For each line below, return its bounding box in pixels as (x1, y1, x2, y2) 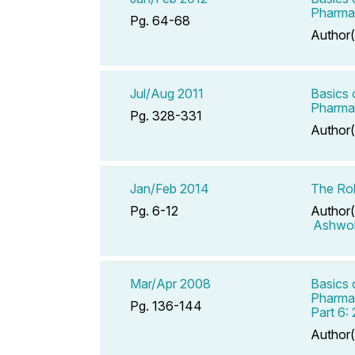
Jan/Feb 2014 (130, 180, 209, 197)
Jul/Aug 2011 (130, 85, 204, 101)
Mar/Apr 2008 (130, 275, 211, 292)
